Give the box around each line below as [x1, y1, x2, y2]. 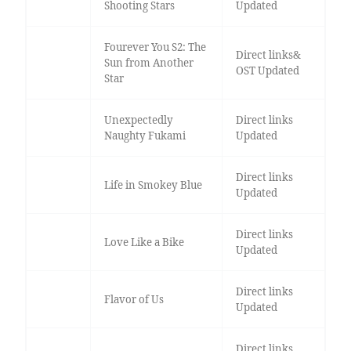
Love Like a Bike [103, 235, 184, 250]
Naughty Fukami [103, 128, 186, 143]
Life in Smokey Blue [103, 178, 202, 193]
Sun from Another [103, 56, 194, 71]
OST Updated [235, 63, 299, 78]
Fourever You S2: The [103, 40, 206, 55]
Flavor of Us [103, 292, 164, 307]
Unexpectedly [103, 113, 173, 128]
